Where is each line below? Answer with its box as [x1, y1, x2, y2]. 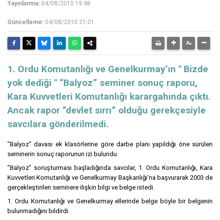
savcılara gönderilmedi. [7, 118, 109, 130]
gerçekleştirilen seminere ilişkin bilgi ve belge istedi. [7, 184, 155, 192]
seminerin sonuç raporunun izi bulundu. [7, 150, 118, 158]
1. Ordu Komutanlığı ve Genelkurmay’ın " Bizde [7, 63, 208, 75]
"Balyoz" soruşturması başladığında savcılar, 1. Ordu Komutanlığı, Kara [7, 164, 213, 172]
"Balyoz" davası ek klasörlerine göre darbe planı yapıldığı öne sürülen [7, 140, 213, 148]
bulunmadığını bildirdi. [7, 207, 70, 215]
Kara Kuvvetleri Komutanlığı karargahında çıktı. [7, 91, 211, 103]
